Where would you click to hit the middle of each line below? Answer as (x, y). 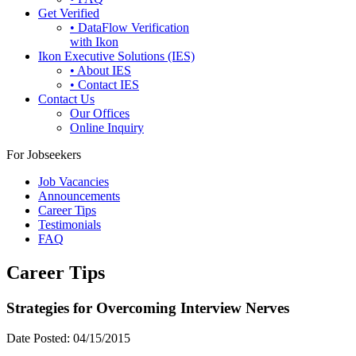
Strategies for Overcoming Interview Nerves (148, 308)
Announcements (79, 195)
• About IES (101, 70)
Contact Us (66, 99)
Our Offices (100, 113)
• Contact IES (104, 84)
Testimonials (70, 224)
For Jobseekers (44, 154)
